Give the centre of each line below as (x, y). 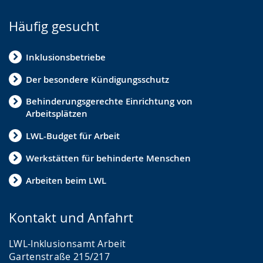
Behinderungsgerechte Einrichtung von (109, 101)
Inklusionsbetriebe (66, 57)
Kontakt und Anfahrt (71, 218)
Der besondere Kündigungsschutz (97, 79)
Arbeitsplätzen (57, 114)
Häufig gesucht (54, 26)
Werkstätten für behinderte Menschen (108, 158)
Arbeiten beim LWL (66, 180)
